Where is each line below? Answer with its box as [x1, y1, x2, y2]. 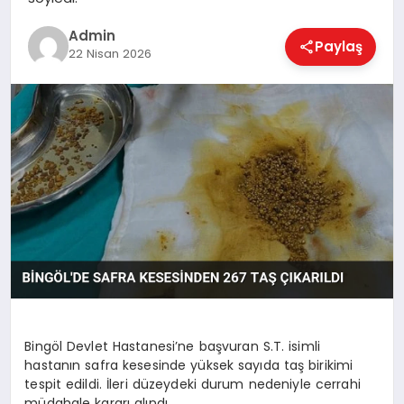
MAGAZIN [23, 69, 86, 88]
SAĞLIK [23, 136, 69, 155]
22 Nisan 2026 [68, 45, 151, 63]
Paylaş [315, 36, 363, 56]
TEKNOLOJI [23, 271, 95, 289]
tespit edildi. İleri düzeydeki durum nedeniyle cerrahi [24, 374, 361, 393]
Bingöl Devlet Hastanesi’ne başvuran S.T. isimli [24, 336, 321, 355]
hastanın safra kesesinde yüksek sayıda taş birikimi [24, 355, 353, 374]
